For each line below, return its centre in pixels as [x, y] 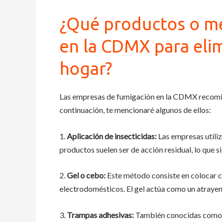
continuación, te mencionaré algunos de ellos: [135, 110]
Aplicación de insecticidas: [112, 136]
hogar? [86, 69]
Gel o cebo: [86, 175]
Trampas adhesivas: [100, 215]
